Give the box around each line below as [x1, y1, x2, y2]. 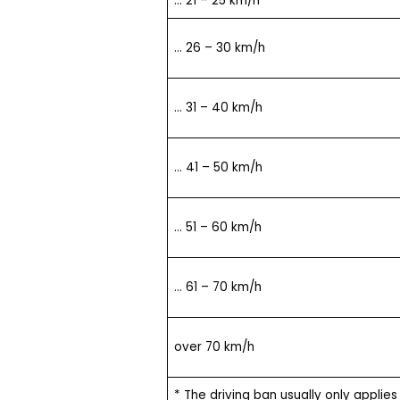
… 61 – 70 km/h [173, 278, 262, 296]
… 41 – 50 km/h [173, 158, 262, 176]
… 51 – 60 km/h [173, 218, 262, 236]
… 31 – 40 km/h [173, 98, 262, 116]
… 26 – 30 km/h [173, 38, 265, 56]
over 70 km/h [173, 337, 254, 355]
